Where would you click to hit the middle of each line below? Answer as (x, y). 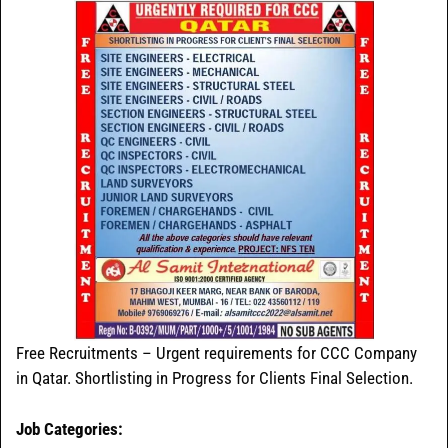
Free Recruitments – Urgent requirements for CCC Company (216, 353)
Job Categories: (69, 428)
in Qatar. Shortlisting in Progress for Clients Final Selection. (214, 378)
